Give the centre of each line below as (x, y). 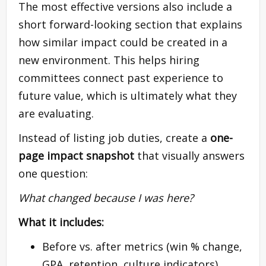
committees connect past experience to (121, 77)
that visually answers (189, 155)
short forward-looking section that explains (130, 24)
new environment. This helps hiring (109, 60)
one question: (53, 173)
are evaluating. (56, 113)
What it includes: (61, 222)
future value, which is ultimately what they (128, 95)
